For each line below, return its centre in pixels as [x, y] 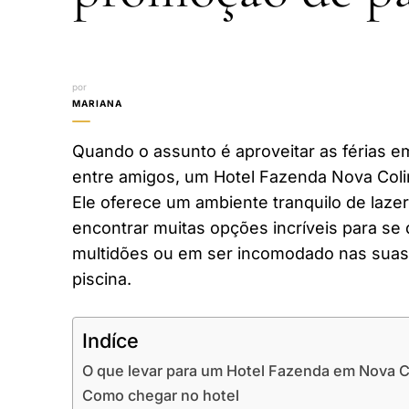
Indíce [110, 340]
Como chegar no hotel [161, 395]
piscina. [102, 278]
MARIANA [97, 103]
